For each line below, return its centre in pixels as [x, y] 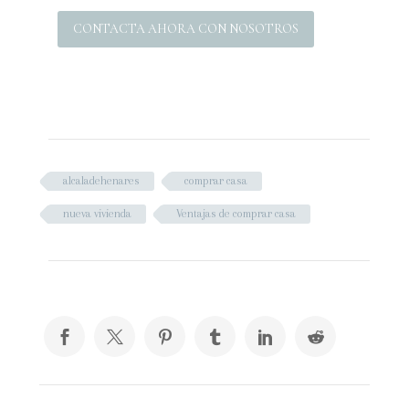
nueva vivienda [98, 214]
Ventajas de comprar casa [236, 214]
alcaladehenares [102, 181]
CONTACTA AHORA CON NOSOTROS [186, 29]
